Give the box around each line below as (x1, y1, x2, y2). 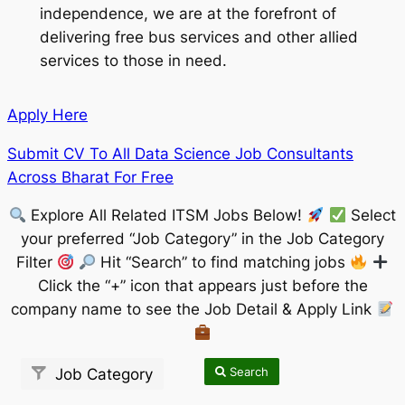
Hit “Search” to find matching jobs (96, 253, 350, 272)
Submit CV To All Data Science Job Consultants (7, 144, 353, 163)
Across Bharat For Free (7, 167, 174, 186)
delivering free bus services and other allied (39, 28, 358, 47)
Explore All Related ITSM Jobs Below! (26, 206, 307, 225)
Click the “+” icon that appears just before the (37, 277, 368, 296)
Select (345, 206, 396, 225)
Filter (15, 253, 57, 272)
